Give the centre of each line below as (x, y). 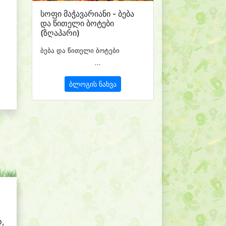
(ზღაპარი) (60, 33)
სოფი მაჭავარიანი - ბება (87, 13)
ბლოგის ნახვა (93, 84)
